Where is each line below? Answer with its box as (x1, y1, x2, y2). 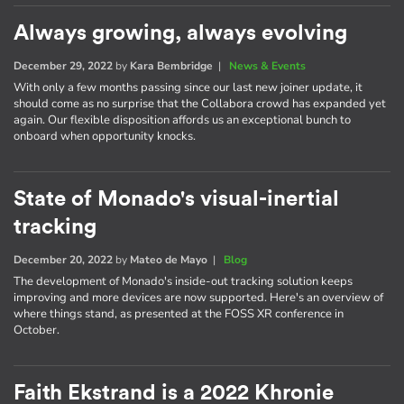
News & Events (229, 58, 306, 73)
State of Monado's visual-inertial (14, 188, 339, 210)
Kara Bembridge (130, 58, 213, 73)
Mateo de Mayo (130, 252, 207, 267)
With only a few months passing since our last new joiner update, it (14, 78, 363, 96)
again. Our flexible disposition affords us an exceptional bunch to (14, 111, 351, 128)
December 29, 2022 (14, 58, 113, 73)
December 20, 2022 (14, 252, 113, 267)
